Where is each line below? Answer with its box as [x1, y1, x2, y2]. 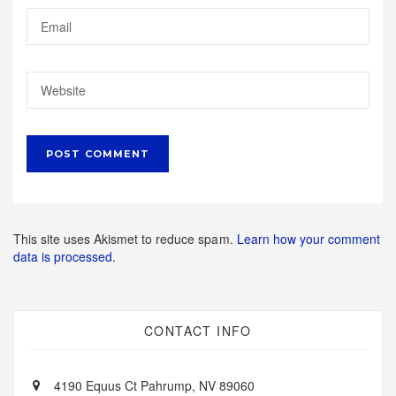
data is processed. [13, 247, 117, 266]
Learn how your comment [236, 230, 380, 248]
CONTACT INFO [144, 322, 252, 340]
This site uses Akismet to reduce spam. [13, 230, 237, 248]
